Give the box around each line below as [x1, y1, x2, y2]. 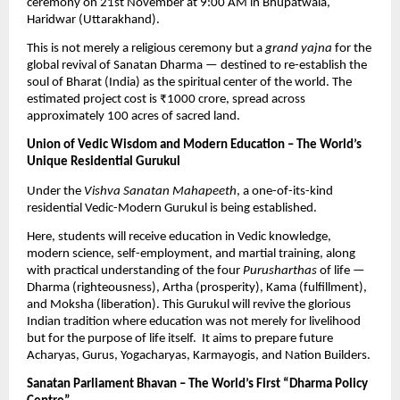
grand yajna [265, 42, 332, 56]
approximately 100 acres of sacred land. [27, 110, 240, 124]
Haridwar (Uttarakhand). [27, 12, 160, 27]
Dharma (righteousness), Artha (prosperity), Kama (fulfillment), [27, 281, 367, 296]
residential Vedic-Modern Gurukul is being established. [27, 201, 317, 215]
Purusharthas [243, 264, 317, 279]
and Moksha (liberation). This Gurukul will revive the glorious [27, 298, 351, 312]
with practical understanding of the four [27, 264, 243, 279]
